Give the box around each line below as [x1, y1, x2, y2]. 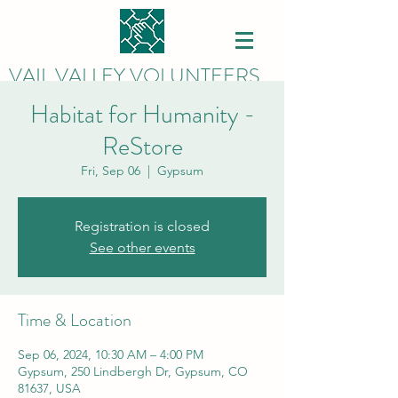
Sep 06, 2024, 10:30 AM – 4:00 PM [18, 346, 203, 362]
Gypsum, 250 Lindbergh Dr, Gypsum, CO [18, 363, 248, 379]
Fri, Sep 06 [81, 163, 140, 179]
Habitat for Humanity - [29, 97, 255, 132]
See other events [89, 239, 195, 256]
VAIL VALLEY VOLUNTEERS [9, 61, 259, 91]
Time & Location [18, 307, 131, 333]
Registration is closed [75, 218, 210, 235]
